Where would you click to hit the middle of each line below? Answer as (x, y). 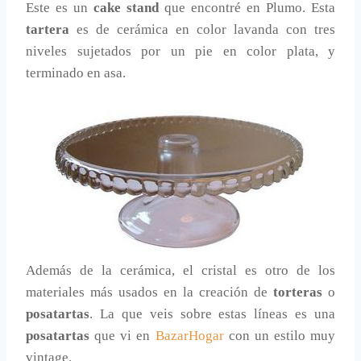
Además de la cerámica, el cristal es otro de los (180, 271)
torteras (298, 293)
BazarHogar (189, 336)
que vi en (122, 336)
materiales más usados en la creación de (149, 293)
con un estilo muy (279, 336)
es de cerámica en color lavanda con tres (202, 30)
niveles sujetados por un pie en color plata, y (180, 52)
